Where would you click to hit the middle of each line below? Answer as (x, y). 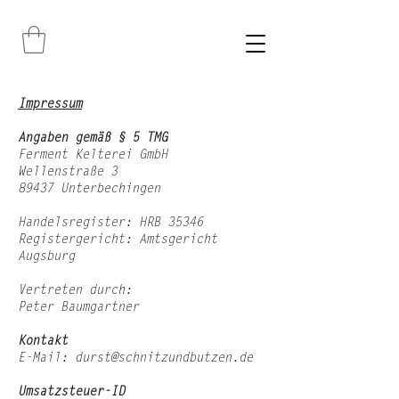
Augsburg (46, 257)
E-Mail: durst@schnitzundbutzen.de (135, 358)
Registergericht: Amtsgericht (118, 240)
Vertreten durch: (75, 291)
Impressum (50, 105)
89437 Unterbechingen (89, 189)
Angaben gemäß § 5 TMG (93, 138)
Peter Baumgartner (78, 308)
